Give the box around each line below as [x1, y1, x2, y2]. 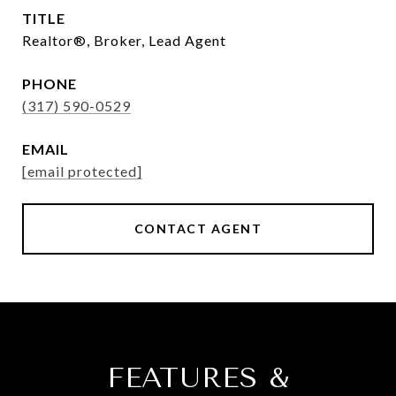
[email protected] [22, 163, 142, 179]
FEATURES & [106, 362, 290, 394]
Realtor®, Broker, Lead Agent [22, 32, 226, 49]
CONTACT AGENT [133, 221, 263, 236]
